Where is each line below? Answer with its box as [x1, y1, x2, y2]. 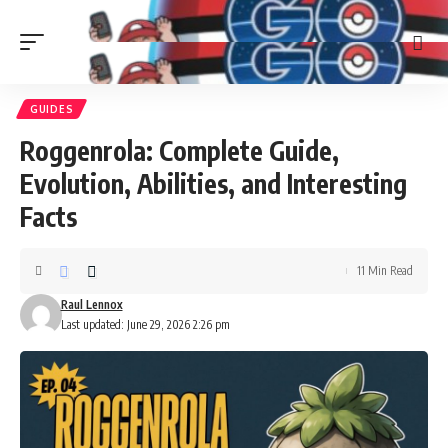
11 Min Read [357, 263, 413, 278]
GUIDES [30, 103, 74, 115]
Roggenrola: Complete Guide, [20, 134, 339, 167]
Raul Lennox [60, 297, 123, 312]
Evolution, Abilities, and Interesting [20, 167, 407, 200]
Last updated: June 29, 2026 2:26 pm [60, 317, 230, 332]
